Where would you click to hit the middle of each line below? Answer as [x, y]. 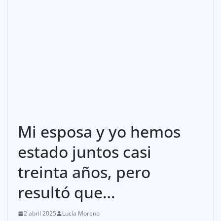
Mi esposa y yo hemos [99, 132]
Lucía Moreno [81, 214]
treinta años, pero [84, 172]
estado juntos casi [85, 152]
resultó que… [67, 192]
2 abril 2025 [40, 214]
